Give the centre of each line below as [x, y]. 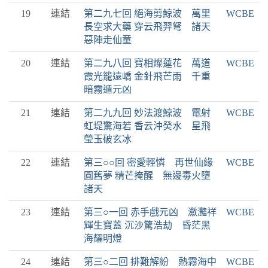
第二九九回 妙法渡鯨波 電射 [147, 113]
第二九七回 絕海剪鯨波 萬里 [147, 13]
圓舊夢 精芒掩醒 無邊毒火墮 [147, 176]
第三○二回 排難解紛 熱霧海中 [150, 262]
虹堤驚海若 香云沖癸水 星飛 [147, 126]
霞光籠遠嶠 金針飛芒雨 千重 [147, 76]
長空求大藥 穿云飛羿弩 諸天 [147, 27]
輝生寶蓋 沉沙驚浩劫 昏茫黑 [147, 225]
